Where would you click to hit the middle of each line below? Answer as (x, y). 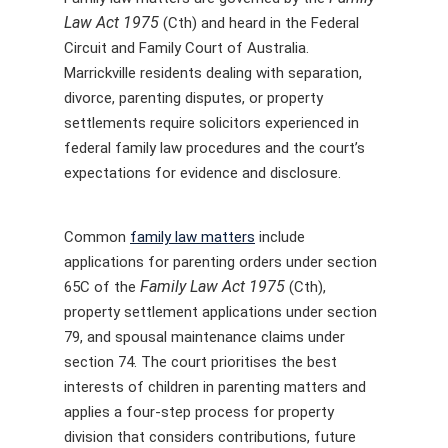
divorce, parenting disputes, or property (193, 98)
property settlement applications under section (220, 311)
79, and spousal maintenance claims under (204, 336)
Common (97, 236)
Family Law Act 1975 (212, 286)
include (280, 236)
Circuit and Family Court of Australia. (186, 48)
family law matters (192, 236)
